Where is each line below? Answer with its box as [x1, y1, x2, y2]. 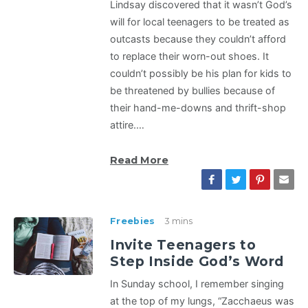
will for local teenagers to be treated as [110, 16, 289, 28]
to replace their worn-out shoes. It [110, 50, 269, 63]
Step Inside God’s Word [110, 253, 285, 270]
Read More [110, 154, 168, 167]
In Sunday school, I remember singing [110, 278, 284, 290]
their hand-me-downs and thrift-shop [110, 102, 286, 114]
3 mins [164, 216, 192, 227]
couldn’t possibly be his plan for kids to [110, 67, 291, 80]
